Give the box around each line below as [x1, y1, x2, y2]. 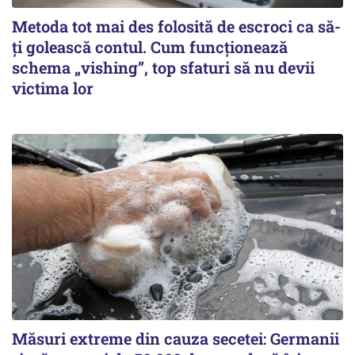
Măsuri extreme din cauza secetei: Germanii [12, 327, 339, 349]
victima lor [12, 77, 94, 98]
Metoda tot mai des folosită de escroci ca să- [12, 15, 341, 36]
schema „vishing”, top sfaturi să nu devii [12, 56, 315, 78]
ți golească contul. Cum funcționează [12, 36, 288, 57]
